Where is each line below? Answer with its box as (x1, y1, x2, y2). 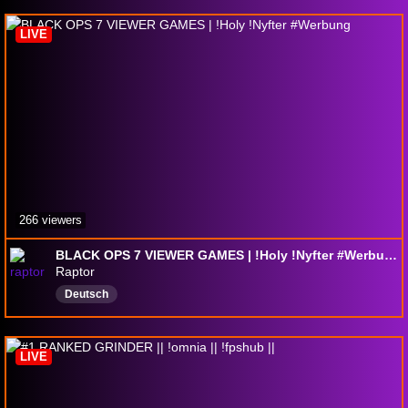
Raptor (56, 264, 95, 280)
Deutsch (65, 288, 108, 301)
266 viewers (19, 213, 82, 228)
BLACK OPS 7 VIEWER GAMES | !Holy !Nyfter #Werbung (384, 248, 397, 263)
